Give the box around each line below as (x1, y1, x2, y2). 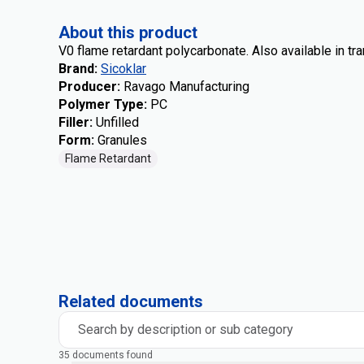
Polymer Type (58, 97, 144, 112)
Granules (97, 132, 147, 148)
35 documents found (58, 349, 153, 361)
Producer (58, 79, 117, 94)
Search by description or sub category (78, 322, 293, 337)
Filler (58, 115, 89, 130)
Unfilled (96, 115, 139, 130)
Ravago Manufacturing (123, 79, 249, 94)
